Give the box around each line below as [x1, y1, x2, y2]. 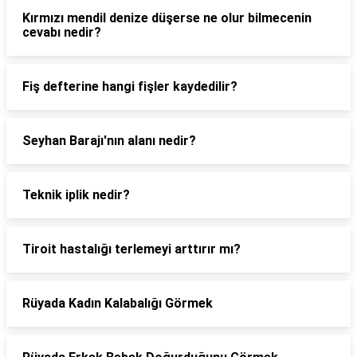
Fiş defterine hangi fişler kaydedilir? [22, 79, 237, 94]
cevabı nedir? [22, 25, 101, 40]
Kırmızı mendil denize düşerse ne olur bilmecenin [22, 10, 312, 25]
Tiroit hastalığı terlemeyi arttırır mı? [22, 241, 241, 257]
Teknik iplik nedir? [22, 187, 130, 202]
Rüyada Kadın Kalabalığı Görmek [22, 296, 213, 311]
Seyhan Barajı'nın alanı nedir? [22, 133, 196, 148]
